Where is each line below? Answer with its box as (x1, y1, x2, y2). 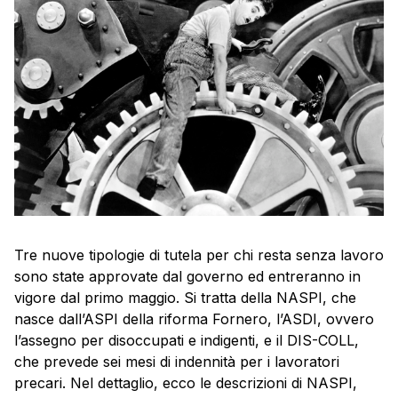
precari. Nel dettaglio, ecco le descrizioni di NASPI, (14, 373, 357, 392)
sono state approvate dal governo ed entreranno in (14, 267, 361, 285)
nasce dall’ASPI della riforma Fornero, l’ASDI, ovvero (14, 309, 374, 328)
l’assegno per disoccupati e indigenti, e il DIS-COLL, (14, 330, 359, 349)
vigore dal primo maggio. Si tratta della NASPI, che (14, 288, 356, 306)
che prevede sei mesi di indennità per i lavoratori (14, 352, 339, 370)
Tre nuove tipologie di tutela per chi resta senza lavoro (14, 245, 384, 264)
